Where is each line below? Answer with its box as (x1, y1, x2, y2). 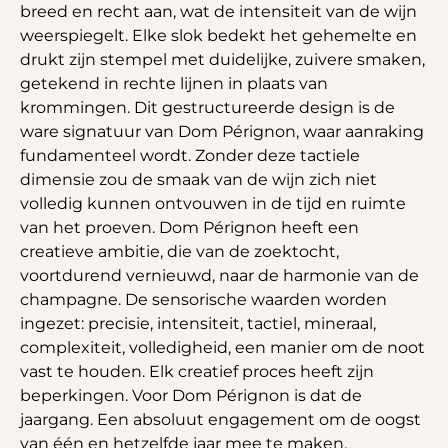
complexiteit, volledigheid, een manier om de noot (20, 337, 425, 357)
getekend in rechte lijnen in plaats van (20, 73, 328, 93)
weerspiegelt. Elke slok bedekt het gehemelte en (20, 25, 417, 45)
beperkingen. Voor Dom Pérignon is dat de (20, 385, 362, 405)
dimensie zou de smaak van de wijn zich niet (20, 169, 377, 189)
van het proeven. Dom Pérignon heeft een (20, 217, 359, 237)
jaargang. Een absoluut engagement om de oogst (20, 409, 421, 429)
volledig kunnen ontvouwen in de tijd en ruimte (20, 193, 406, 213)
